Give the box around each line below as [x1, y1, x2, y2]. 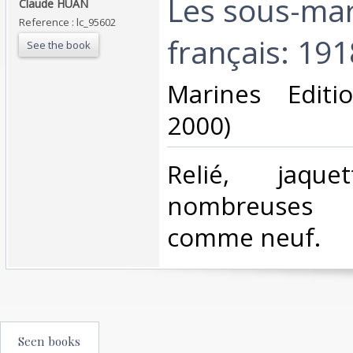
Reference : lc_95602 [19, 14, 116, 29]
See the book [27, 37, 91, 52]
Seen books [18, 333, 80, 349]
